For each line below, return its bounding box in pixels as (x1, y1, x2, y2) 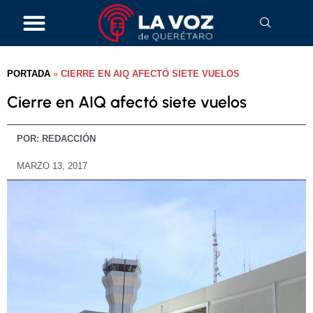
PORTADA (7, 68, 50, 80)
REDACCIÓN (39, 133, 96, 145)
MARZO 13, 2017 (17, 161, 87, 172)
